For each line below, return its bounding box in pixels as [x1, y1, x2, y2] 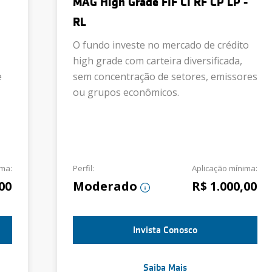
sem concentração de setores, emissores [73, 70, 257, 83]
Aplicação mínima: [192, 163, 257, 174]
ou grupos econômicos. [73, 86, 179, 99]
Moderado [73, 178, 137, 194]
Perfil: [73, 163, 94, 174]
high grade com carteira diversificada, [73, 54, 242, 67]
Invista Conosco [133, 225, 197, 236]
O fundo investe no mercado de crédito [73, 38, 249, 52]
